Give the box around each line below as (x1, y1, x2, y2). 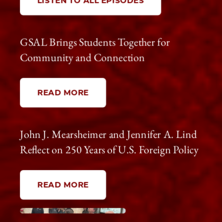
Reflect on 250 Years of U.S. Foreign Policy (20, 142, 199, 157)
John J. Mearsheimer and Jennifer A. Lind (20, 126, 197, 141)
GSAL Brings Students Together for (20, 34, 170, 49)
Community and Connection (20, 50, 145, 64)
